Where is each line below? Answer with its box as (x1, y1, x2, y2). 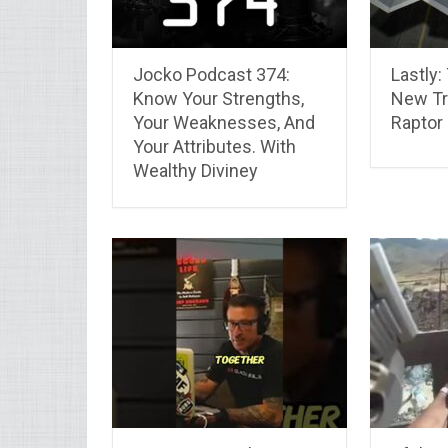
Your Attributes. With (133, 135, 296, 157)
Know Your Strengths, (133, 87, 304, 109)
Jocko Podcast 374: (133, 63, 290, 85)
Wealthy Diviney (133, 159, 258, 181)
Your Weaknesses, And (133, 111, 315, 133)
